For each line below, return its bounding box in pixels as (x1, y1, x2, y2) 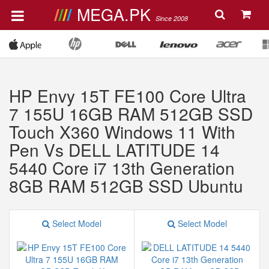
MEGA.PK (76, 2, 156, 26)
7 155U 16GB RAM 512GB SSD (9, 101, 253, 125)
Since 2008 (155, 14, 188, 23)
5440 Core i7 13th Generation (9, 156, 235, 180)
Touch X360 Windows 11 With (9, 119, 235, 144)
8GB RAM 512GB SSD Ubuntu (9, 174, 243, 198)
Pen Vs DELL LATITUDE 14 (9, 138, 220, 162)
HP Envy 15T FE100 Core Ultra (9, 83, 246, 107)
